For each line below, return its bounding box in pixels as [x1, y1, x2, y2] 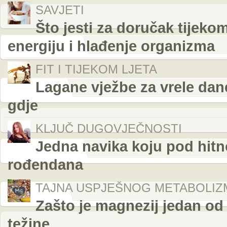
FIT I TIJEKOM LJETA [35, 62, 157, 76]
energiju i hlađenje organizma [8, 37, 215, 54]
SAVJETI [35, 3, 84, 17]
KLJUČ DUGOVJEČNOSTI [35, 122, 182, 135]
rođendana [8, 156, 83, 173]
